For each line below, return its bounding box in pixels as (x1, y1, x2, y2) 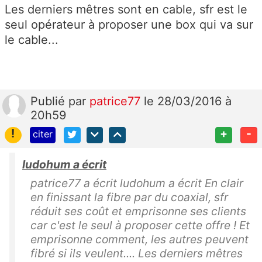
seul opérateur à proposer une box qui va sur (5, 17, 253, 32)
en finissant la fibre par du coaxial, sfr (30, 190, 228, 205)
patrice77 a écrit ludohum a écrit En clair (30, 176, 243, 191)
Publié (30, 94, 68, 108)
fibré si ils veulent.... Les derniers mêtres (30, 246, 243, 261)
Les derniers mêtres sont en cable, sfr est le (5, 2, 247, 16)
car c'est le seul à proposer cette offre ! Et (30, 218, 250, 233)
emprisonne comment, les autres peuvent (30, 232, 249, 247)
